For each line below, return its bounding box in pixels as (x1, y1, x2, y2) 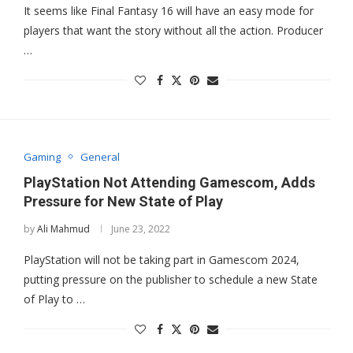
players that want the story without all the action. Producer (23, 22, 323, 38)
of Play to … (23, 291, 85, 307)
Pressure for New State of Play (23, 192, 223, 210)
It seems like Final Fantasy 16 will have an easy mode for (23, 2, 314, 18)
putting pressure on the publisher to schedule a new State (23, 271, 318, 287)
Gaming (23, 149, 61, 164)
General (80, 149, 120, 164)
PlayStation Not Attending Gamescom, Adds (23, 173, 315, 191)
